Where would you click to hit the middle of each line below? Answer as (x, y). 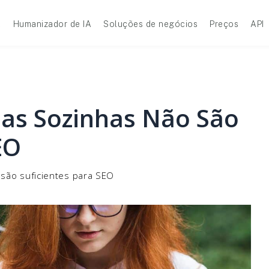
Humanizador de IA (52, 24)
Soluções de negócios (150, 24)
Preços (224, 24)
